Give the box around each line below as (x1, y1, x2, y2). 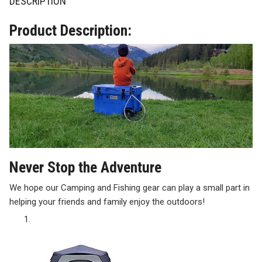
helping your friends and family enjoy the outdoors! (9, 196, 205, 208)
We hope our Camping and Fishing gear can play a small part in (9, 182, 250, 194)
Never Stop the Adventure (9, 158, 161, 177)
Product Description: (9, 22, 132, 40)
